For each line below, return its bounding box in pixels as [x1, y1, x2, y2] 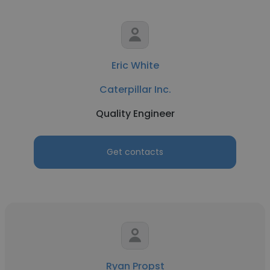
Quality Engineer [95, 107, 175, 121]
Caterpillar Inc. [99, 83, 171, 96]
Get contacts [107, 146, 163, 158]
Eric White [111, 58, 159, 72]
